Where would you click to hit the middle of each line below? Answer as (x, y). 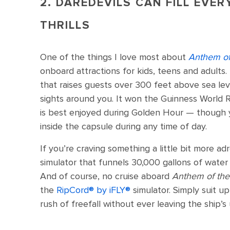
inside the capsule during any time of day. (125, 126)
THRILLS (65, 25)
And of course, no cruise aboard (106, 176)
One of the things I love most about (114, 57)
